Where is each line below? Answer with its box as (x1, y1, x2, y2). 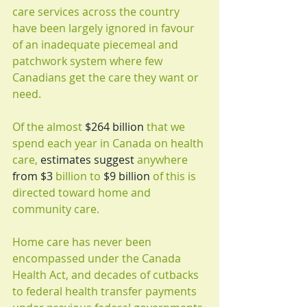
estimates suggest (40, 151, 134, 167)
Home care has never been (12, 234, 154, 249)
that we (144, 119, 188, 134)
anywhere (134, 151, 191, 167)
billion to (53, 168, 103, 184)
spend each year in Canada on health (12, 135, 206, 151)
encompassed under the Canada (12, 250, 184, 266)
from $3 (12, 168, 53, 184)
